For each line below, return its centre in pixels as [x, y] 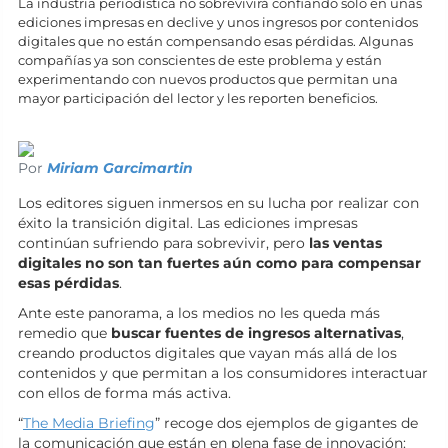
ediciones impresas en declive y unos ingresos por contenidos [218, 22]
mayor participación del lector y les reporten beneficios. [198, 98]
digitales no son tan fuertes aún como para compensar [219, 263]
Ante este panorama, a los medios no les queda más [199, 313]
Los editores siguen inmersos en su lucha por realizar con [218, 203]
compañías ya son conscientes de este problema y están [200, 60]
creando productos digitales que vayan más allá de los [207, 353]
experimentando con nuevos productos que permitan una [208, 79]
